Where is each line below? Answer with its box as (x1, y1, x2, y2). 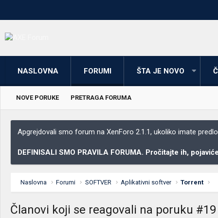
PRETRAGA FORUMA (71, 93, 131, 101)
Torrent (181, 178, 204, 186)
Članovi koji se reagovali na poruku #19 (10, 202, 216, 217)
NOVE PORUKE (16, 93, 59, 101)
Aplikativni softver (121, 178, 172, 186)
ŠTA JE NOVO (137, 66, 184, 75)
